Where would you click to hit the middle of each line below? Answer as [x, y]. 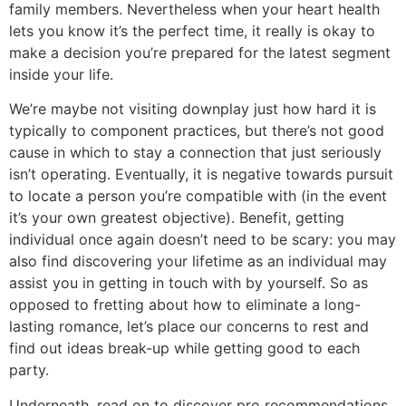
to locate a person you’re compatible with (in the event [198, 196]
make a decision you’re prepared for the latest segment [200, 53]
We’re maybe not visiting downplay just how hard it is [193, 109]
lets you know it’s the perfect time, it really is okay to [192, 31]
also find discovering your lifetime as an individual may [198, 261]
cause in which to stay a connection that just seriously [195, 153]
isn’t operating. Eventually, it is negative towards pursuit [201, 174]
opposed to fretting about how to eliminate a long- [185, 305]
